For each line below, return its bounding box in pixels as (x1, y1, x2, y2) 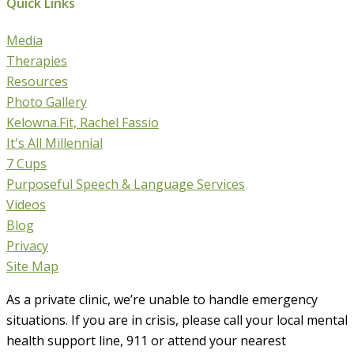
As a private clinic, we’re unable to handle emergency (6, 291, 318, 309)
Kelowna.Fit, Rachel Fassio (6, 114, 159, 132)
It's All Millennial (6, 134, 103, 153)
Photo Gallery (6, 93, 87, 111)
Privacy (6, 237, 48, 255)
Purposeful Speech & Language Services (6, 175, 245, 194)
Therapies (6, 52, 67, 70)
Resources (6, 73, 68, 91)
